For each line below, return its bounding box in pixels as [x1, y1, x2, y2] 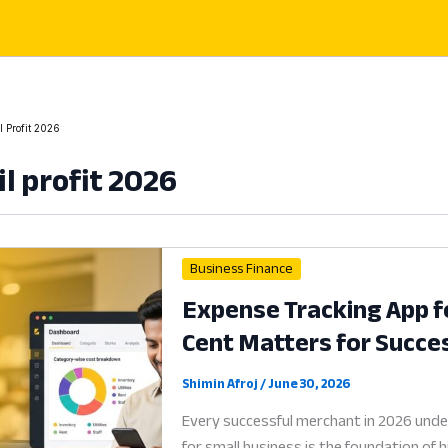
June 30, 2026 [268, 371, 351, 396]
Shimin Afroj [182, 371, 261, 396]
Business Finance [190, 255, 294, 283]
